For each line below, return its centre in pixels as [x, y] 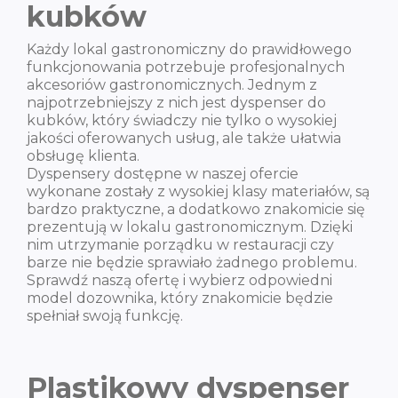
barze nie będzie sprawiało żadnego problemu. [192, 263]
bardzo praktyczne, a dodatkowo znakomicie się [196, 209]
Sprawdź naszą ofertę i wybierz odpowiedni [179, 280]
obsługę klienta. [85, 156]
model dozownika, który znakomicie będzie [180, 298]
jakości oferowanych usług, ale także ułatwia [184, 138]
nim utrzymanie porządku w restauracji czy [180, 245]
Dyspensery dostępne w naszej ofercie [163, 174]
